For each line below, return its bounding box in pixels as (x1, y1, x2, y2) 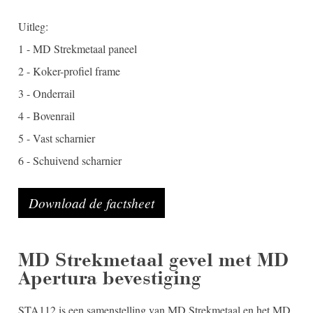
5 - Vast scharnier (17, 130, 95, 145)
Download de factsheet (28, 193, 154, 212)
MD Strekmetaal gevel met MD (17, 247, 289, 272)
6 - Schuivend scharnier (17, 152, 122, 168)
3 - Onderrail (17, 85, 75, 101)
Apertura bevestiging (17, 265, 201, 290)
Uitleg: (17, 18, 48, 34)
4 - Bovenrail (17, 108, 75, 123)
